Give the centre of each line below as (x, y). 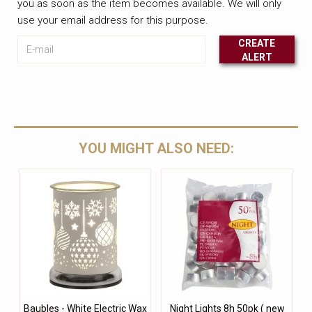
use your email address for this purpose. (113, 20)
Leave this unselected (77, 62)
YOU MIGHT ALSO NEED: (156, 148)
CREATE (257, 43)
